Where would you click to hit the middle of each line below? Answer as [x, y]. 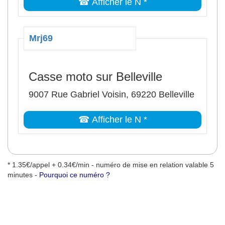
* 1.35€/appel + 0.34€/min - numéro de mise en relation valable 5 [111, 165]
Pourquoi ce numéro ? [75, 175]
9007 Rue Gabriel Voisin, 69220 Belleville [111, 94]
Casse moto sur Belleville [95, 77]
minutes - [23, 175]
